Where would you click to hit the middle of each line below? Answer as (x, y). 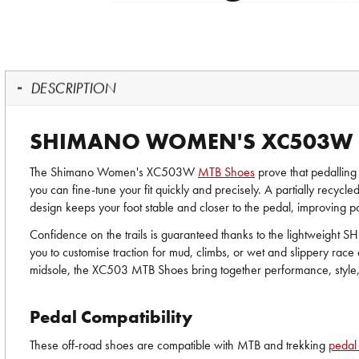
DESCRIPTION (73, 88)
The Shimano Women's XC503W (114, 172)
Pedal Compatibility (111, 317)
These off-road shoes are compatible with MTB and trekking (179, 345)
